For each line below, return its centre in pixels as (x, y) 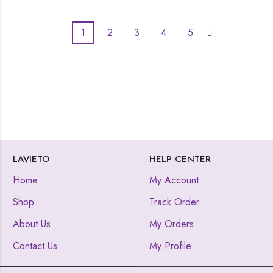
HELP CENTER (180, 159)
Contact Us (35, 246)
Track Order (174, 202)
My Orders (172, 224)
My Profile (170, 246)
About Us (32, 224)
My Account (174, 180)
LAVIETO (31, 159)
